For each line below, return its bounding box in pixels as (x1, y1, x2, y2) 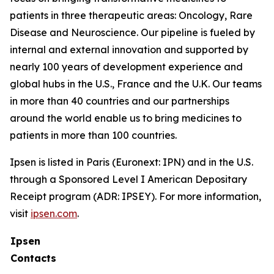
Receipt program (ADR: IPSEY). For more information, (10, 190, 261, 202)
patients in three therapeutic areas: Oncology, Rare (10, 9, 253, 21)
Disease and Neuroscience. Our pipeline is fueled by (10, 26, 255, 39)
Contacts (10, 252, 56, 264)
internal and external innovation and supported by (10, 43, 248, 56)
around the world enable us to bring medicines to (10, 112, 242, 124)
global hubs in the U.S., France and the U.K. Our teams (10, 78, 262, 90)
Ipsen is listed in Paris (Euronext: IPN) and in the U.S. (10, 156, 253, 168)
